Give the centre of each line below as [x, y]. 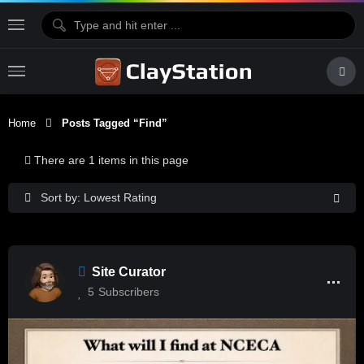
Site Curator [129, 272]
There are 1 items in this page [111, 160]
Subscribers [129, 292]
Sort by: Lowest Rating [99, 197]
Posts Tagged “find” [110, 123]
